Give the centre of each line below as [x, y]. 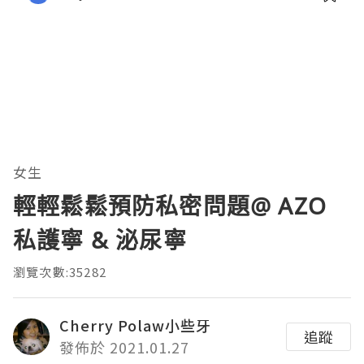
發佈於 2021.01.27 [124, 347]
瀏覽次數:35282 [60, 272]
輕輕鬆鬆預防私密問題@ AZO [170, 206]
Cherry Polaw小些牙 [135, 325]
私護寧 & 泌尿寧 [100, 240]
